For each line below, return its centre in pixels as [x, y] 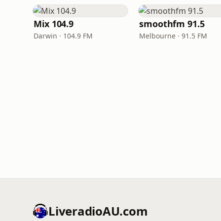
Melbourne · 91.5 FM [173, 36]
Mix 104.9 [54, 24]
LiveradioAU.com [98, 211]
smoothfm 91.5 [172, 24]
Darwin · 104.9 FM [63, 36]
